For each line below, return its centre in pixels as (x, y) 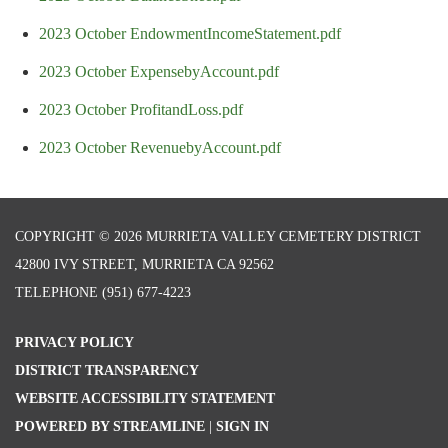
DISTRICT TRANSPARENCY (107, 370)
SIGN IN (242, 426)
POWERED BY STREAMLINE (110, 426)
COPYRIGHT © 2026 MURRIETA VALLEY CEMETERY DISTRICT (218, 236)
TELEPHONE (56, 292)
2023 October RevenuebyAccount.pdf (160, 147)
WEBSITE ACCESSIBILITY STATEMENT (145, 398)
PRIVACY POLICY (74, 342)
